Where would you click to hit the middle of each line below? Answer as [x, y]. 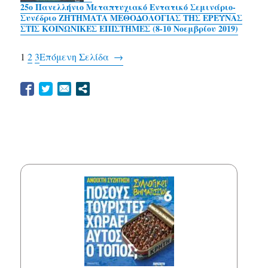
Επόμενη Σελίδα [74, 57]
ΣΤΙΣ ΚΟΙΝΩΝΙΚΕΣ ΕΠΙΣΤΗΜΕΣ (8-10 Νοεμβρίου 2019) [130, 28]
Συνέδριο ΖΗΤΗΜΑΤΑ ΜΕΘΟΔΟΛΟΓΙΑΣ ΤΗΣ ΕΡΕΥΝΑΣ [132, 17]
